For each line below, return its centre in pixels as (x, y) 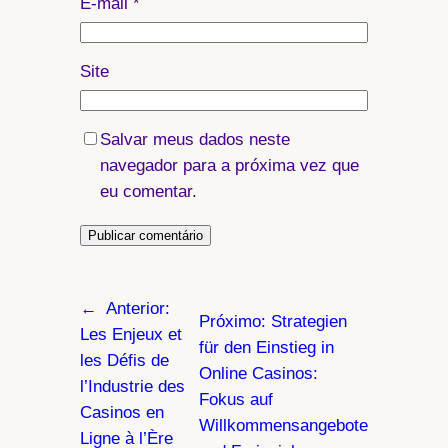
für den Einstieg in (267, 348)
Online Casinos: (259, 374)
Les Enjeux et (130, 335)
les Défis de (124, 361)
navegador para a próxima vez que (229, 166)
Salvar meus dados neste (194, 140)
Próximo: (235, 322)
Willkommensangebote (284, 426)
